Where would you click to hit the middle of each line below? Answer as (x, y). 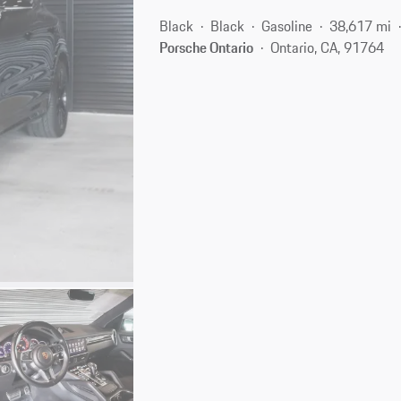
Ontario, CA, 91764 (328, 47)
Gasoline (287, 26)
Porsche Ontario (207, 47)
